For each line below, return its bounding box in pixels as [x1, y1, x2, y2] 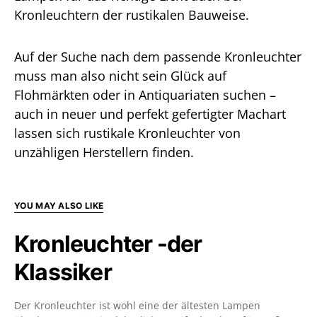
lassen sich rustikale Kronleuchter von [14, 125, 241, 142]
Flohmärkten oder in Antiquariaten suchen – [14, 86, 276, 103]
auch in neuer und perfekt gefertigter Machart [14, 105, 286, 122]
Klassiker [14, 258, 112, 286]
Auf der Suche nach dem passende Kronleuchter [14, 48, 301, 65]
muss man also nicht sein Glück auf [14, 67, 226, 84]
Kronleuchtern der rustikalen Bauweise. [14, 6, 249, 23]
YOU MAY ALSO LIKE [14, 200, 104, 211]
